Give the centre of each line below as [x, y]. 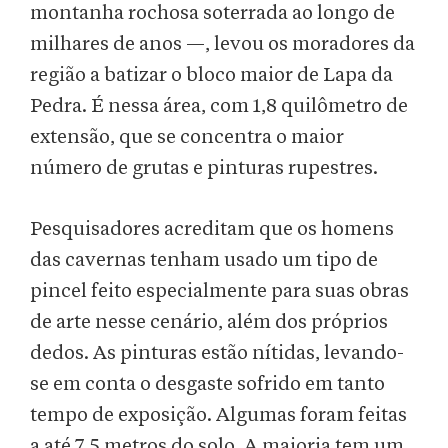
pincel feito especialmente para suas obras [219, 291]
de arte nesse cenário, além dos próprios [209, 322]
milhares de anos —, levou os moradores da [222, 44]
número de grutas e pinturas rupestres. [204, 168]
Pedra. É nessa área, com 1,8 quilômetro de [219, 106]
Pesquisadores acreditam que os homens [212, 229]
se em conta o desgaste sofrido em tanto [207, 384]
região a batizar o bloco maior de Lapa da [211, 75]
